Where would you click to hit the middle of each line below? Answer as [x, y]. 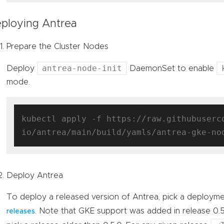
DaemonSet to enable [172, 69]
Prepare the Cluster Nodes [58, 47]
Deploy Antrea [35, 176]
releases [21, 212]
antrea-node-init [82, 68]
